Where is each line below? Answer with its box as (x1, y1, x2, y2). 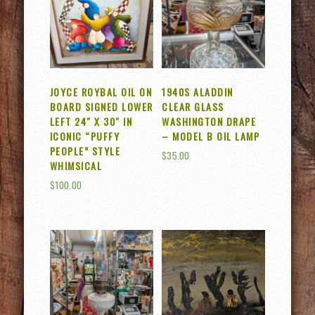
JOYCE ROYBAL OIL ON (49, 84, 153, 99)
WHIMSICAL (49, 157, 103, 173)
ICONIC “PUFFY (49, 128, 120, 143)
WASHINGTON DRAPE (162, 113, 257, 129)
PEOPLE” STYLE (49, 143, 121, 158)
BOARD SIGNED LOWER (49, 98, 153, 114)
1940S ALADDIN (162, 84, 233, 99)
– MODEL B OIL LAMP (162, 128, 260, 143)
